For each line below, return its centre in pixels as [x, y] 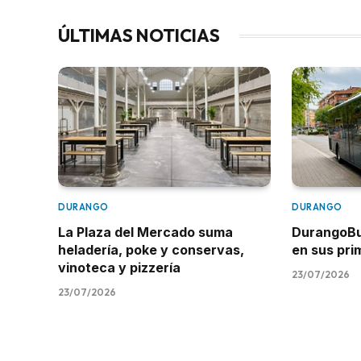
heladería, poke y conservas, [151, 249]
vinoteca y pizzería [119, 267]
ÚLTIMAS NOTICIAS [139, 36]
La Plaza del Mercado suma [147, 232]
